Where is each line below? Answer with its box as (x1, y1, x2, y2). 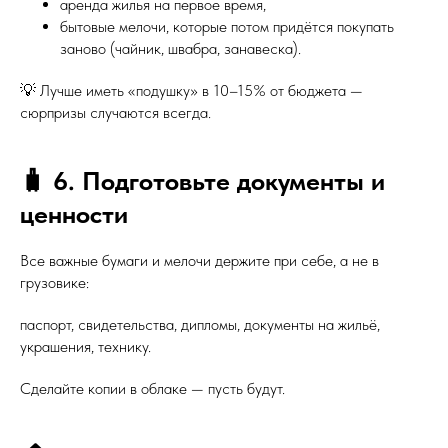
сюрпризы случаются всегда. (20, 103, 211, 122)
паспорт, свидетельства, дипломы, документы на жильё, (20, 315, 380, 334)
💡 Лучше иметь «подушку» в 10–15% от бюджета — (20, 81, 363, 100)
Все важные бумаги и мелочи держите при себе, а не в (20, 251, 379, 270)
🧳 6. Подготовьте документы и (20, 165, 385, 196)
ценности (20, 198, 128, 229)
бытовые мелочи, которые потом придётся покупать (60, 17, 394, 36)
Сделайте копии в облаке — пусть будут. (20, 379, 285, 398)
